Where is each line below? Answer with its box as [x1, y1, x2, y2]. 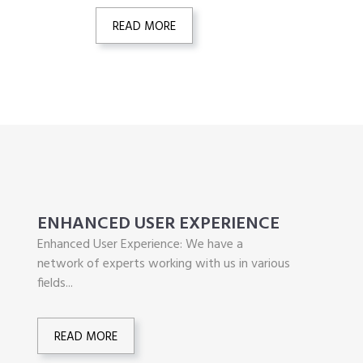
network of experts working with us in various [37, 253, 290, 275]
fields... [37, 272, 73, 294]
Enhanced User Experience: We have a [37, 233, 243, 255]
